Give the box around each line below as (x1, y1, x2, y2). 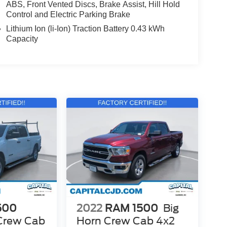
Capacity (6, 34, 38, 44)
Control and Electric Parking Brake (6, 10, 130, 19)
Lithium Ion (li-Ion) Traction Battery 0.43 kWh (6, 24, 165, 33)
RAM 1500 (104, 202, 158, 214)
